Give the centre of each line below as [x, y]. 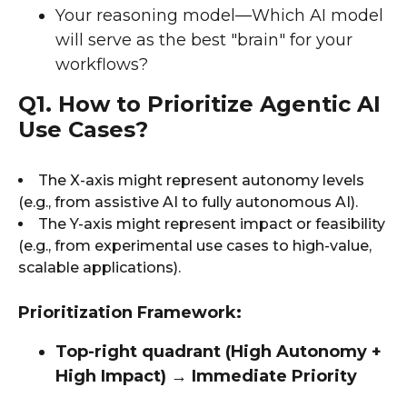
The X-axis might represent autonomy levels [201, 180]
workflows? [102, 64]
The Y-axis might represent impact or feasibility [212, 223]
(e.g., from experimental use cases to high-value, [195, 245]
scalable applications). [99, 267]
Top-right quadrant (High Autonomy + [218, 351]
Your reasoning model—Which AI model [219, 15]
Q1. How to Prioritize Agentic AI [199, 104]
